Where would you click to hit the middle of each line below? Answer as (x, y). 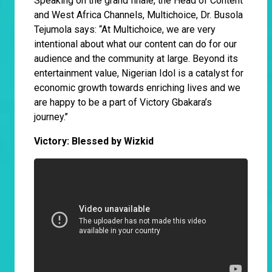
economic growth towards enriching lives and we (137, 88)
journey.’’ (51, 117)
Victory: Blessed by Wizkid (94, 141)
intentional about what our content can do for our (135, 44)
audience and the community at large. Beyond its (136, 59)
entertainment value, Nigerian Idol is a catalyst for (139, 73)
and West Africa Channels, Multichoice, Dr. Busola (138, 15)
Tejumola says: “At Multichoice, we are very (125, 30)
